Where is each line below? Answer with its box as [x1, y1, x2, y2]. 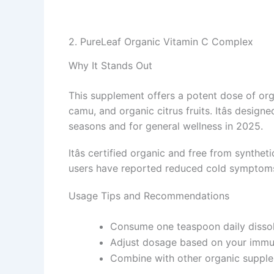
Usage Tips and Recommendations [68, 190, 229, 202]
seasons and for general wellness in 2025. [68, 119, 263, 132]
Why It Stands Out [68, 59, 152, 72]
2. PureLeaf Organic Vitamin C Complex [68, 35, 253, 48]
